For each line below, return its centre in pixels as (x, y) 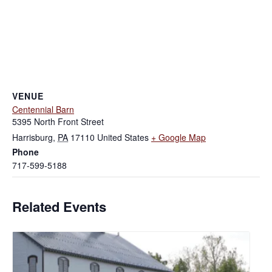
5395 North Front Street (58, 121)
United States (123, 137)
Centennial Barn (43, 109)
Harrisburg (32, 137)
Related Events (59, 206)
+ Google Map (178, 137)
